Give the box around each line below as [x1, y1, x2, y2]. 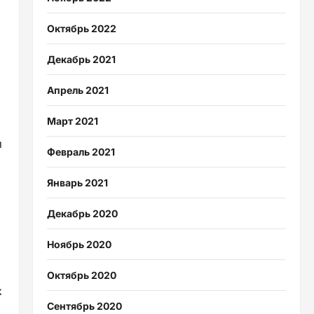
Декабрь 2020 [46, 207, 118, 220]
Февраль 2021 [46, 146, 115, 158]
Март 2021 [46, 115, 98, 128]
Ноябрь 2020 [46, 238, 111, 251]
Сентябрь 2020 [46, 300, 122, 313]
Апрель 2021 [46, 84, 109, 97]
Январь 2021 [46, 177, 108, 189]
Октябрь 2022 [46, 22, 116, 35]
